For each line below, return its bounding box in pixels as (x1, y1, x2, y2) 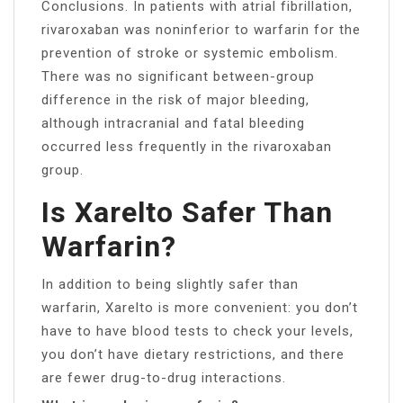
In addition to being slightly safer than (41, 275, 299, 292)
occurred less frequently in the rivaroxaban (41, 138, 332, 155)
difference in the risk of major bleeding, (41, 91, 309, 108)
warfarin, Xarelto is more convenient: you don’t (41, 299, 358, 316)
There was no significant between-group (41, 67, 315, 85)
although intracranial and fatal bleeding (41, 114, 305, 131)
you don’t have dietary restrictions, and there (41, 345, 345, 363)
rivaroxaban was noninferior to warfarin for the (41, 21, 361, 38)
